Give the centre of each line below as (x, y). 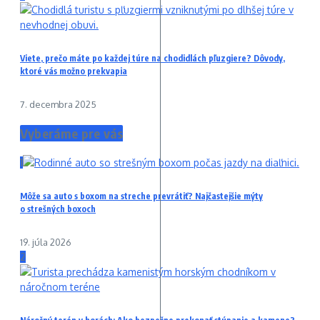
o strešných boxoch (58, 209)
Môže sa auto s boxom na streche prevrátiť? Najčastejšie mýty (141, 196)
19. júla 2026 (46, 242)
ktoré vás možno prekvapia (74, 71)
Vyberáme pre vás (72, 134)
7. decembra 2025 (58, 105)
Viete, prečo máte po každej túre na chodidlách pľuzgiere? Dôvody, (152, 59)
